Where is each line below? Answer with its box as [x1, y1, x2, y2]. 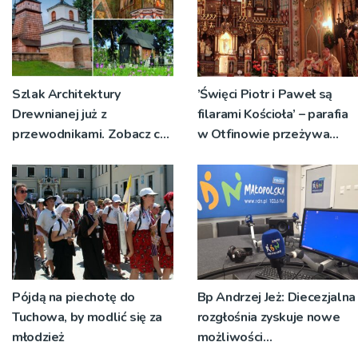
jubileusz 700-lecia [197, 145, 309, 163]
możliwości [197, 328, 263, 347]
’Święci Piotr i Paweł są [197, 86, 332, 103]
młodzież [12, 328, 66, 347]
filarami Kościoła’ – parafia [197, 105, 348, 123]
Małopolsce [12, 165, 82, 183]
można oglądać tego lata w [12, 145, 173, 163]
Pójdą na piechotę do [12, 288, 135, 307]
